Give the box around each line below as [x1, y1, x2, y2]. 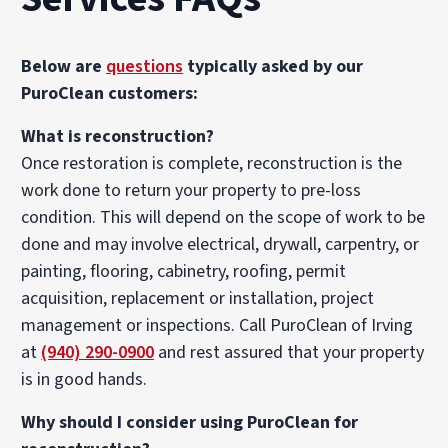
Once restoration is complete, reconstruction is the [21, 151, 403, 177]
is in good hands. [21, 367, 148, 393]
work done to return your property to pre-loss [21, 178, 362, 204]
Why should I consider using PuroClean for [21, 410, 359, 436]
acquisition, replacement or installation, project [21, 286, 375, 312]
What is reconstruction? [21, 124, 215, 150]
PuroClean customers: [21, 81, 203, 107]
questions [106, 54, 184, 80]
